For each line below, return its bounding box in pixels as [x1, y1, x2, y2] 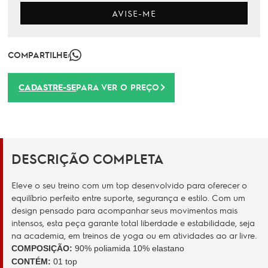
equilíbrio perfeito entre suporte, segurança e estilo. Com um [11, 192, 245, 203]
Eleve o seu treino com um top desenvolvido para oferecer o [11, 179, 247, 191]
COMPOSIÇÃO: [11, 243, 72, 254]
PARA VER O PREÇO [76, 81, 160, 93]
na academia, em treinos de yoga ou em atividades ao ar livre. [11, 230, 257, 241]
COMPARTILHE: [8, 49, 70, 60]
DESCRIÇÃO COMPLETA [11, 150, 164, 167]
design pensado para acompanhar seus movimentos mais [11, 205, 237, 216]
